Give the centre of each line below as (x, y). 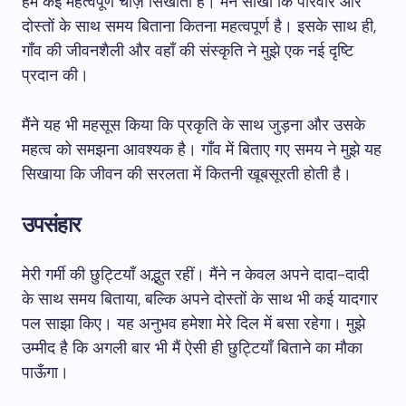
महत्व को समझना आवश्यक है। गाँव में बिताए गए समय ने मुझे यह (202, 150)
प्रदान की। (55, 75)
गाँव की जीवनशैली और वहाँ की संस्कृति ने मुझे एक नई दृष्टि (188, 51)
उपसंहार (51, 224)
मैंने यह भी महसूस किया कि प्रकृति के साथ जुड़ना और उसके (193, 125)
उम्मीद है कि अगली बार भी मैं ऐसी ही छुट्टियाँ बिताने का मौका (192, 348)
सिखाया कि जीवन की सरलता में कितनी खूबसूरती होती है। (187, 174)
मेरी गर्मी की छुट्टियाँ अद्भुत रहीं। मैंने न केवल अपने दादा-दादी (195, 275)
